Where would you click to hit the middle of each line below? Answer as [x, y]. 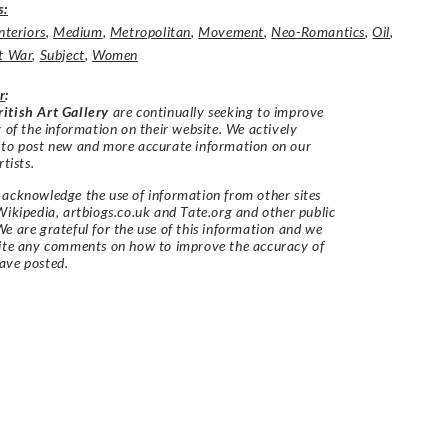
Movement [231, 32]
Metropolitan [150, 32]
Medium [78, 32]
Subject [62, 55]
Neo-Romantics [318, 32]
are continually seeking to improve [217, 112]
